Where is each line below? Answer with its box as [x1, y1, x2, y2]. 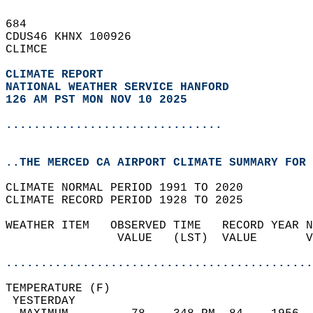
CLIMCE [6, 43, 61, 56]
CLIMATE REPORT [6, 68, 110, 81]
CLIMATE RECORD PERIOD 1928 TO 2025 [6, 194, 257, 207]
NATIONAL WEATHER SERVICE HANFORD [6, 81, 229, 94]
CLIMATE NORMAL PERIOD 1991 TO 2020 [6, 182, 257, 194]
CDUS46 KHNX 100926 [6, 31, 145, 43]
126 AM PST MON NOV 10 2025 [6, 94, 187, 106]
